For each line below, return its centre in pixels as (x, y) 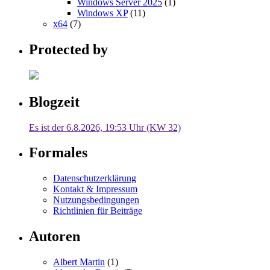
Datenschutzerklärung (95, 178)
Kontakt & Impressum (95, 189)
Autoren (55, 237)
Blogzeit (54, 102)
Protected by (68, 49)
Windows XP (102, 13)
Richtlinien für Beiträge (98, 211)
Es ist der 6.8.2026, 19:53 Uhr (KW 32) (105, 127)
